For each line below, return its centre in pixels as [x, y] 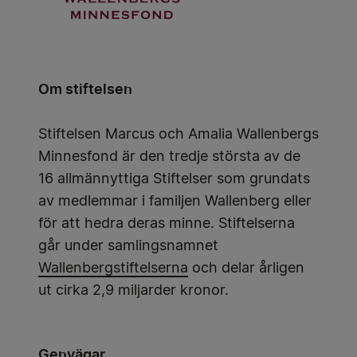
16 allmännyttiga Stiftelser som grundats [174, 179]
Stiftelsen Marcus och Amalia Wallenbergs [178, 134]
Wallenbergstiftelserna [113, 268]
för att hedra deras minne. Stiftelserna [167, 224]
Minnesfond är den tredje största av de [169, 157]
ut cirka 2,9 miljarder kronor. [133, 290]
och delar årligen [246, 268]
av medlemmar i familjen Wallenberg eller [175, 201]
